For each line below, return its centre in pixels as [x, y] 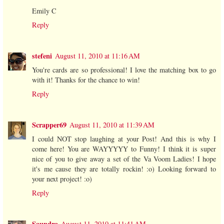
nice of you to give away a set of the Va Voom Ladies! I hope [124, 159]
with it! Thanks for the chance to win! [86, 80]
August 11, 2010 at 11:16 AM [97, 56]
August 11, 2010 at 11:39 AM [112, 125]
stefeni [42, 56]
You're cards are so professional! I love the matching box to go [124, 70]
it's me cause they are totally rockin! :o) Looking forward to [124, 169]
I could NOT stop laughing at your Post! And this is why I [124, 139]
